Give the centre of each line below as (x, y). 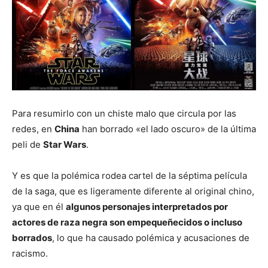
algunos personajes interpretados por (147, 207)
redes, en (33, 129)
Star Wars (65, 144)
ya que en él (39, 207)
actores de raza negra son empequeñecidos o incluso (127, 222)
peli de (28, 144)
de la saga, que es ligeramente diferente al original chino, (133, 191)
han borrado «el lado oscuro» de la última (168, 129)
